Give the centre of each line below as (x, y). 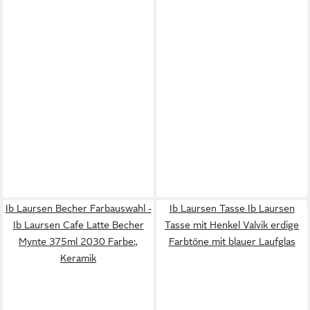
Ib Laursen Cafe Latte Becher (78, 225)
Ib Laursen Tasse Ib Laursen (232, 208)
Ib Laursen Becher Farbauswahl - (78, 208)
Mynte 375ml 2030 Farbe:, (78, 241)
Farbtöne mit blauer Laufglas (232, 241)
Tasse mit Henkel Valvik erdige (232, 225)
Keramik (78, 258)
